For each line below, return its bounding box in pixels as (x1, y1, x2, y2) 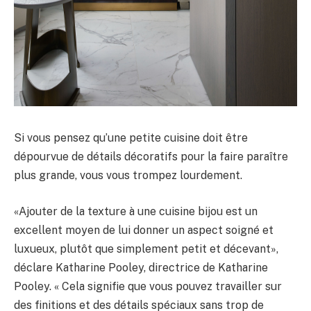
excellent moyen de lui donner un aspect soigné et (14, 223, 274, 237)
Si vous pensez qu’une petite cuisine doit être (14, 131, 248, 145)
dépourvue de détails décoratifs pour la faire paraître (14, 150, 288, 164)
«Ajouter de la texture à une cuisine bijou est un (14, 204, 258, 218)
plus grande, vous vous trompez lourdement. (14, 169, 242, 183)
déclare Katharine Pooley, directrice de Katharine (14, 260, 268, 274)
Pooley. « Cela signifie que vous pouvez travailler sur (14, 279, 282, 293)
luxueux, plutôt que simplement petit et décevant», (14, 242, 278, 255)
